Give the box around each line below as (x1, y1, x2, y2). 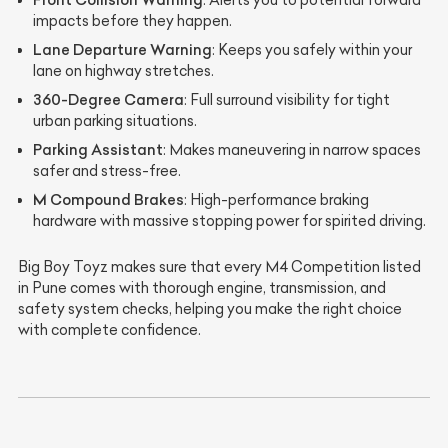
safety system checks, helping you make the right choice (18, 300, 402, 319)
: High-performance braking (184, 191, 369, 210)
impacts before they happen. (33, 12, 232, 31)
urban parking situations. (33, 112, 197, 131)
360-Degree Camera (33, 90, 184, 110)
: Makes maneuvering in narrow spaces (163, 141, 421, 160)
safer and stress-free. (33, 162, 181, 181)
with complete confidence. (18, 321, 201, 340)
